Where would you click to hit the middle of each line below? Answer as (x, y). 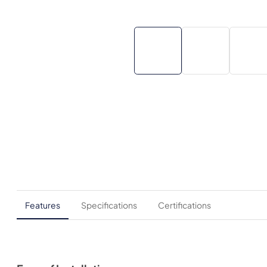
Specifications (109, 205)
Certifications (184, 205)
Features (43, 205)
